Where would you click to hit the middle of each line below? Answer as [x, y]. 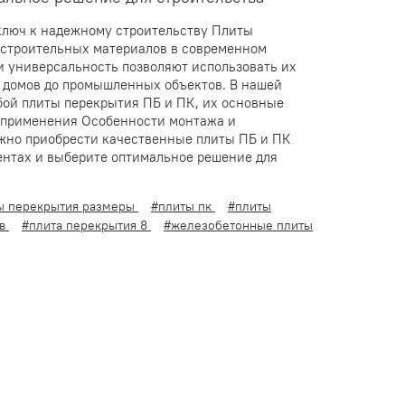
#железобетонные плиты [238, 225]
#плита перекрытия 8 [86, 225]
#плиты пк [183, 206]
